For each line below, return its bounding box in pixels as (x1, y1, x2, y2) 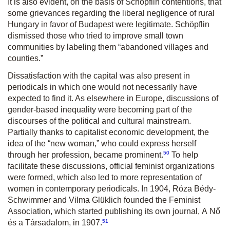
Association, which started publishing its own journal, (8, 207, 202, 216)
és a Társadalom (8, 218, 69, 227)
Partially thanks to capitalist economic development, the (8, 128, 209, 137)
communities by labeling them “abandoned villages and (8, 43, 208, 52)
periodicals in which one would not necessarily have (8, 83, 197, 92)
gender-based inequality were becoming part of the (8, 105, 192, 114)
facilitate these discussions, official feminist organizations (8, 162, 215, 171)
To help (169, 150, 198, 160)
